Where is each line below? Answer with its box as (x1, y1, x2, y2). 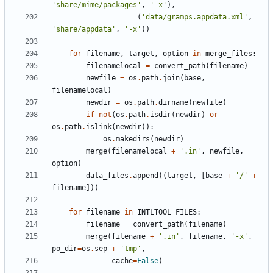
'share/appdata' (52, 25, 116, 34)
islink (86, 122, 112, 132)
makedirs (116, 135, 150, 144)
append (133, 171, 158, 180)
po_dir (52, 244, 77, 253)
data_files (86, 171, 129, 180)
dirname (158, 98, 188, 107)
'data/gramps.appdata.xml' (141, 13, 248, 22)
